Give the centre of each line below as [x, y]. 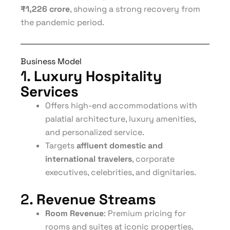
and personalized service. [95, 132]
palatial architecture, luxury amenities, [120, 119]
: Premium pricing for [145, 213]
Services [50, 91]
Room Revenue [74, 213]
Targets [61, 146]
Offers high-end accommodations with [121, 106]
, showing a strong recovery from [135, 9]
